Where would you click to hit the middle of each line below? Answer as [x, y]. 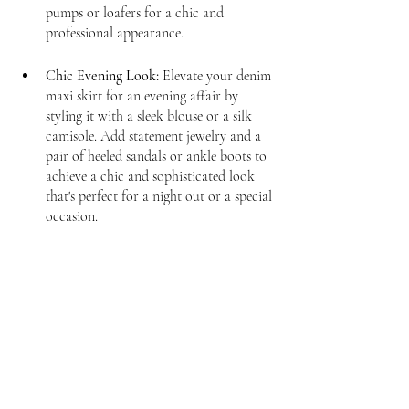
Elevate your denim [217, 75]
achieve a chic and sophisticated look [152, 176]
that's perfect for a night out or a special [161, 196]
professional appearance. [115, 32]
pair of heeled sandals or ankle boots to [158, 156]
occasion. [72, 216]
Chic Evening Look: [102, 75]
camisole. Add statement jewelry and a [155, 136]
